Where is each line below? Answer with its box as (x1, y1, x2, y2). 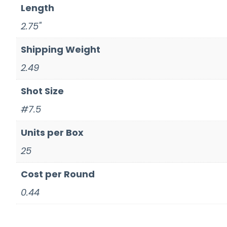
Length (21, 1, 54, 14)
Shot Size (21, 84, 64, 97)
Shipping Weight (21, 43, 100, 56)
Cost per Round (21, 167, 95, 180)
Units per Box (21, 126, 84, 139)
